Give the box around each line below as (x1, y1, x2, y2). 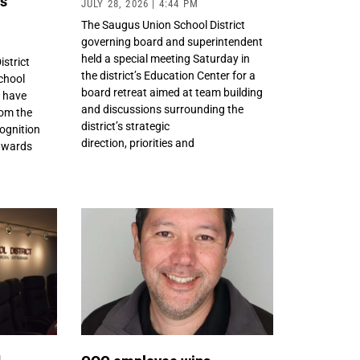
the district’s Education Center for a (80, 69, 256, 83)
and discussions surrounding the (80, 103, 243, 117)
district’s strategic (80, 120, 170, 133)
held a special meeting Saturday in (80, 52, 250, 66)
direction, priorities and (80, 137, 194, 150)
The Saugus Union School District (80, 18, 245, 32)
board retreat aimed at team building (80, 86, 263, 100)
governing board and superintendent (80, 35, 263, 49)
